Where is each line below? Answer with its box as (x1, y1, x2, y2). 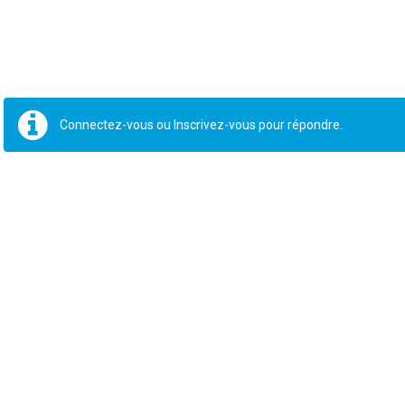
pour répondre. (256, 118, 343, 132)
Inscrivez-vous (174, 118, 256, 132)
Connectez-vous (60, 118, 154, 132)
